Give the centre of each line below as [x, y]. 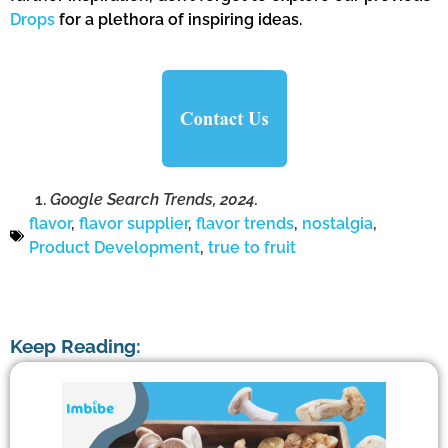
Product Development [114, 248]
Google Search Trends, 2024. [154, 200]
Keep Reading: [75, 346]
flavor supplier [133, 224]
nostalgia [337, 224]
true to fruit [252, 248]
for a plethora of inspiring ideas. [178, 19]
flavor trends [245, 224]
